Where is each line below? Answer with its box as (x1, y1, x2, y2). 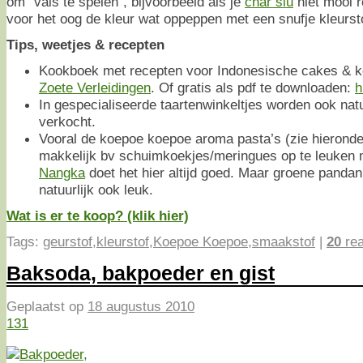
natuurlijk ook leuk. (39, 181, 153, 199)
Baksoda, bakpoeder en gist (6, 262, 275, 284)
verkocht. (39, 113, 96, 130)
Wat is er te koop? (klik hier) (6, 207, 189, 224)
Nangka (39, 164, 85, 181)
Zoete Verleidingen (39, 79, 151, 96)
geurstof (43, 233, 92, 250)
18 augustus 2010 (88, 297, 194, 314)
